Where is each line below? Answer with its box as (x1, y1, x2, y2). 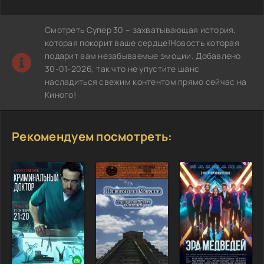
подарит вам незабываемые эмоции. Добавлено (45, 49, 241, 61)
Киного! (45, 88, 76, 100)
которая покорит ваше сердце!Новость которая (45, 37, 240, 48)
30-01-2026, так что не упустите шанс (45, 62, 200, 74)
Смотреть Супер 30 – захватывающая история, (45, 24, 236, 35)
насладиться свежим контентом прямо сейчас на (45, 75, 247, 87)
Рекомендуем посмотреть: (12, 128, 173, 144)
